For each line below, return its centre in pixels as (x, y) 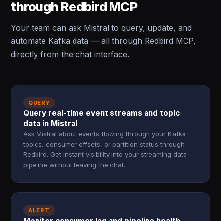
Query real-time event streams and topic (102, 113)
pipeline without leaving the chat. (74, 165)
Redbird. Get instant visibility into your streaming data (105, 154)
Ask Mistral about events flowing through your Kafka (105, 134)
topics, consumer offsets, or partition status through (104, 144)
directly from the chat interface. (70, 54)
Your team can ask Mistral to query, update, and (102, 28)
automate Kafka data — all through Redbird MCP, (104, 41)
